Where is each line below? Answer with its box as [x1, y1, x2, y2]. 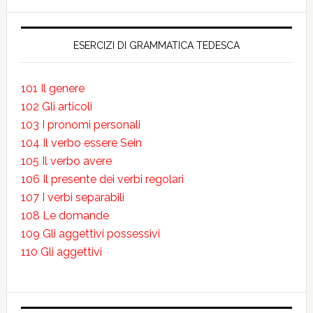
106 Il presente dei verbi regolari [20, 173, 184, 186]
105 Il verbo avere [20, 154, 112, 168]
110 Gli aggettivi [20, 245, 102, 259]
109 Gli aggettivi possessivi [20, 227, 160, 240]
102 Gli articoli [20, 100, 92, 113]
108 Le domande [20, 209, 109, 222]
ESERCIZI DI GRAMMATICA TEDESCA [73, 40, 240, 51]
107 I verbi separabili [20, 191, 124, 204]
